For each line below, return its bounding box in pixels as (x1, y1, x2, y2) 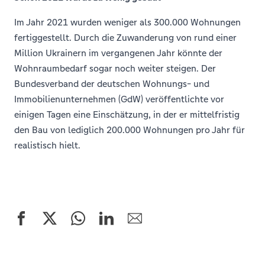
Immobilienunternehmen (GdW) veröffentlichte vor (14, 93, 224, 105)
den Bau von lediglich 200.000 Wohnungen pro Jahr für (14, 124, 245, 135)
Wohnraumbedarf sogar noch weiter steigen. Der (14, 63, 216, 74)
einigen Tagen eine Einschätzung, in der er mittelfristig (14, 109, 240, 120)
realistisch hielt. (14, 140, 80, 151)
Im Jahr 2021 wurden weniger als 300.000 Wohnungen (14, 17, 241, 28)
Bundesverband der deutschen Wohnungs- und (14, 78, 209, 89)
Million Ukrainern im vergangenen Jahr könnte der (14, 47, 222, 59)
